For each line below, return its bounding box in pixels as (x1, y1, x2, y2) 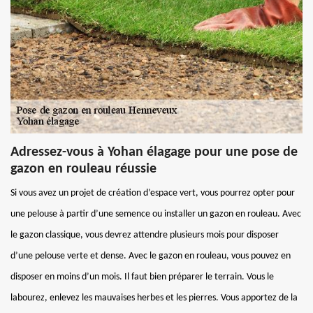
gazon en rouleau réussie (10, 161, 156, 176)
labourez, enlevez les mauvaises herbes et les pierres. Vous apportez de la (10, 292, 298, 303)
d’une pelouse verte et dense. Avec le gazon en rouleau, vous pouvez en (10, 250, 291, 261)
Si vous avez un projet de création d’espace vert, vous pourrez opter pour (10, 187, 295, 198)
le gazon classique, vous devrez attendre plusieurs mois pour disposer (10, 229, 279, 240)
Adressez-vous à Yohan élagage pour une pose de (10, 145, 298, 159)
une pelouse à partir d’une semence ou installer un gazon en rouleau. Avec (10, 208, 301, 219)
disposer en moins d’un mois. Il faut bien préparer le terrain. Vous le (10, 271, 274, 282)
